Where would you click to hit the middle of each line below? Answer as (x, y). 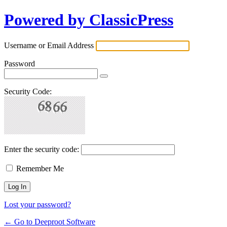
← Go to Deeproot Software (50, 221)
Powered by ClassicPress (89, 20)
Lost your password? (37, 204)
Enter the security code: (42, 149)
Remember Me (40, 168)
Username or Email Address (49, 45)
